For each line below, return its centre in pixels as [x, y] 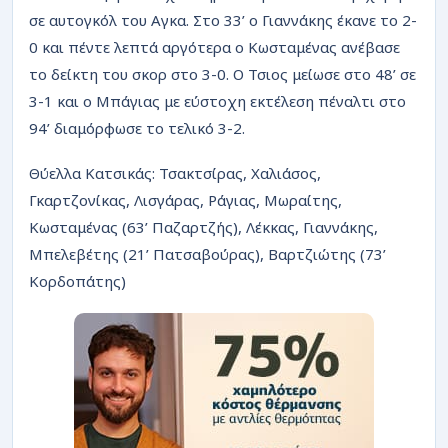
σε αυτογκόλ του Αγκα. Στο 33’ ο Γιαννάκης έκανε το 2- [223, 19]
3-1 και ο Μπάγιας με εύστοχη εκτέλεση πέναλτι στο [217, 100]
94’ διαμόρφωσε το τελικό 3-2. [137, 127]
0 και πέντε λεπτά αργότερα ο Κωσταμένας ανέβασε [214, 46]
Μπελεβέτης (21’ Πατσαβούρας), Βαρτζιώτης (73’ [207, 253]
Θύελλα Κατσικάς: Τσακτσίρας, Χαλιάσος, [175, 172]
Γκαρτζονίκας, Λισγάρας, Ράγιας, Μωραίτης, [185, 199]
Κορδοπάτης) [77, 280]
